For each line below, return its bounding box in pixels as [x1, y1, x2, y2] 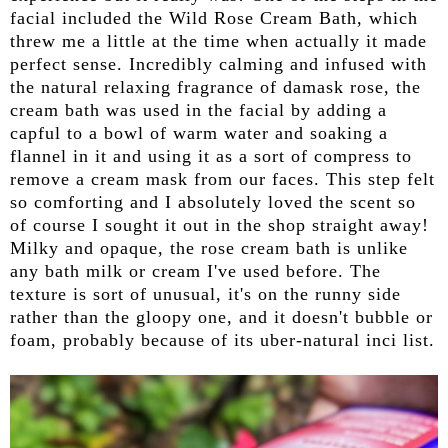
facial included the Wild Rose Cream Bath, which [10, 7, 418, 28]
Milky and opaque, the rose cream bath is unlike [10, 237, 408, 258]
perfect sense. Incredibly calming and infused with [10, 53, 427, 74]
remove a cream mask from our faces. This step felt [10, 168, 435, 189]
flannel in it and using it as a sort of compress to [10, 145, 412, 166]
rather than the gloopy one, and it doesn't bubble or [10, 306, 433, 327]
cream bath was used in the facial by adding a [10, 99, 387, 120]
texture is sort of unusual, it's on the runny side [10, 283, 401, 304]
